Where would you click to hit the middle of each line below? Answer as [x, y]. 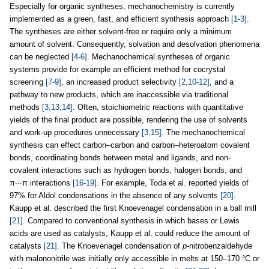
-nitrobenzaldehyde [219, 246]
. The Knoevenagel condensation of [120, 246]
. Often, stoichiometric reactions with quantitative [158, 107]
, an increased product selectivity [120, 82]
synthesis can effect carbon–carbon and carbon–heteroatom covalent [130, 145]
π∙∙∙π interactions [41, 183]
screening [28, 82]
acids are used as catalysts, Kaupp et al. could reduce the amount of [130, 233]
